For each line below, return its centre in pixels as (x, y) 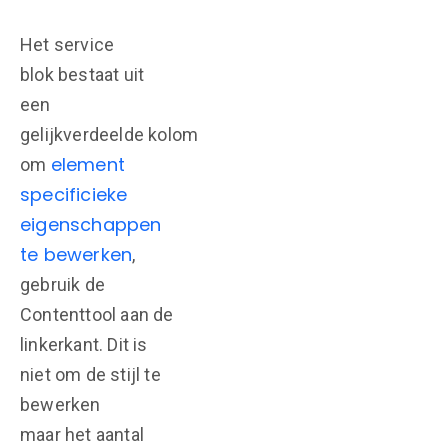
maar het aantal (82, 434)
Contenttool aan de (97, 314)
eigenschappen (91, 224)
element (88, 164)
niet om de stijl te (90, 374)
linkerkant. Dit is (84, 344)
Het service (67, 44)
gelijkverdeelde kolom (109, 134)
